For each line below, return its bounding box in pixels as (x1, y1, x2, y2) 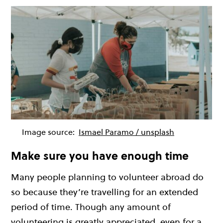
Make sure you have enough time (11, 148, 189, 163)
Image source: (22, 126, 77, 137)
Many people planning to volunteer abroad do (11, 171, 204, 184)
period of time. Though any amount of (11, 201, 171, 214)
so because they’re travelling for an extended (11, 186, 198, 199)
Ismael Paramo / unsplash (79, 126, 174, 137)
